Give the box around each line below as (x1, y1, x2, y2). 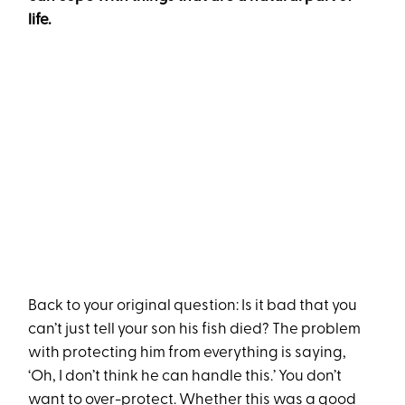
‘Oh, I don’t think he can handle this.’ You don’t (28, 369, 343, 385)
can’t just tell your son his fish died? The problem (28, 322, 362, 338)
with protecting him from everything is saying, (28, 345, 347, 362)
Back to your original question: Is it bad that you (28, 298, 358, 315)
